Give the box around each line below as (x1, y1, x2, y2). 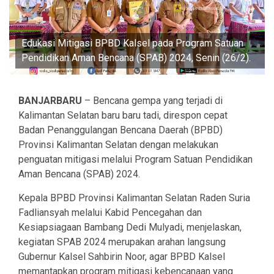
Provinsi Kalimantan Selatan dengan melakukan (18, 139, 218, 151)
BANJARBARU (18, 95, 82, 107)
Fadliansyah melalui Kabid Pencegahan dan (18, 207, 202, 219)
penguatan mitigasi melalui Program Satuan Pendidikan (18, 154, 253, 166)
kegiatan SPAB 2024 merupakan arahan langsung (18, 236, 226, 248)
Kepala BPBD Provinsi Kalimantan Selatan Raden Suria (18, 192, 250, 204)
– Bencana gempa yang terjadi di (82, 95, 223, 107)
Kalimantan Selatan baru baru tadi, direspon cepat (18, 109, 228, 122)
